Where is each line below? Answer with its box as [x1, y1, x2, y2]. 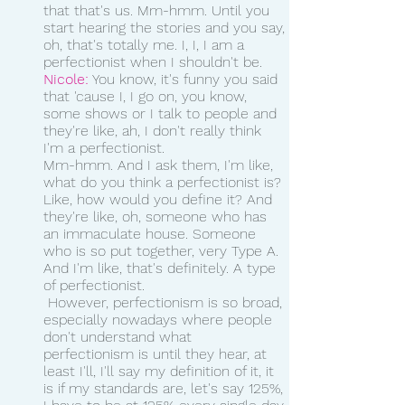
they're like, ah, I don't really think [43, 121, 266, 139]
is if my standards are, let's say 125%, [43, 379, 287, 397]
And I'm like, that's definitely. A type [43, 259, 280, 277]
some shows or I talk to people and [43, 104, 281, 122]
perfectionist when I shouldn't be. [43, 52, 267, 71]
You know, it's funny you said [89, 70, 282, 88]
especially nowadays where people [43, 310, 277, 328]
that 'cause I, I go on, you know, [43, 87, 251, 105]
